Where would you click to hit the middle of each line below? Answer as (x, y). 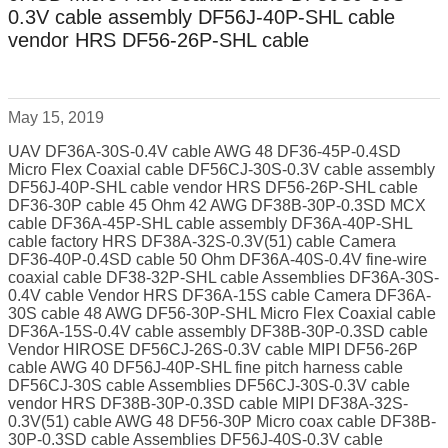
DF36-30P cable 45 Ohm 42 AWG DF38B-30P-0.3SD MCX (217, 206)
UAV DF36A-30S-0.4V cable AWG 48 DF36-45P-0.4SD (204, 152)
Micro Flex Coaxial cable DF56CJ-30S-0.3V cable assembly (221, 170)
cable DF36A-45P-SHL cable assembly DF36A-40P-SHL (210, 224)
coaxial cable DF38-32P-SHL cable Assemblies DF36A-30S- (223, 278)
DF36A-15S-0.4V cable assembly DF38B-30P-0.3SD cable (218, 332)
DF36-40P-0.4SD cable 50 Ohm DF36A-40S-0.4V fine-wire (217, 260)
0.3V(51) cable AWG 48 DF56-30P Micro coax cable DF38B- (222, 422)
